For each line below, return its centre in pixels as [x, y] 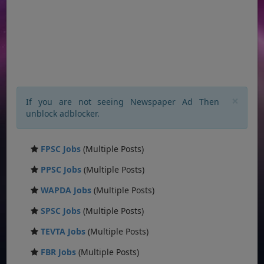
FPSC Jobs [61, 148]
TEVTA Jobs [63, 231]
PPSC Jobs [61, 169]
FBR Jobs [59, 252]
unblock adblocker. [63, 113]
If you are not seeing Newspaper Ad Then [123, 101]
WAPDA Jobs [66, 190]
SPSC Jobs [61, 210]
